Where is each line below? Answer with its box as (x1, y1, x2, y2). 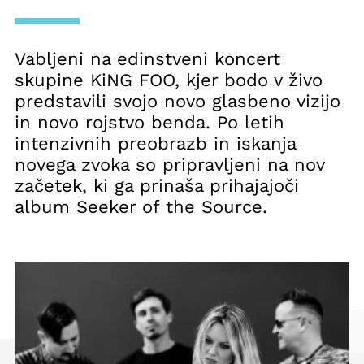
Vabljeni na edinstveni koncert (15, 49, 280, 69)
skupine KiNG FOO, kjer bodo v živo (15, 70, 323, 90)
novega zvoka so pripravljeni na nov (15, 154, 324, 175)
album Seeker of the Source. (15, 197, 267, 217)
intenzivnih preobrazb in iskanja (15, 133, 296, 154)
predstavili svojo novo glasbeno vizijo (15, 91, 340, 111)
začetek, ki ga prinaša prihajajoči (15, 175, 299, 196)
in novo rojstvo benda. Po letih (15, 112, 284, 132)
